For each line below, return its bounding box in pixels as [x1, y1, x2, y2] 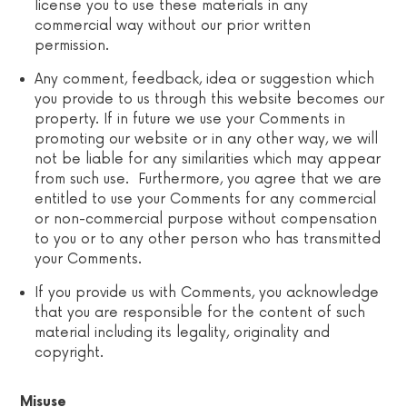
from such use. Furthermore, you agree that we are [35, 171, 382, 187]
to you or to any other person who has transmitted [35, 231, 382, 247]
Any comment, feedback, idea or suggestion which [35, 71, 375, 87]
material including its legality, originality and [35, 324, 331, 341]
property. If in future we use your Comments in [35, 111, 346, 127]
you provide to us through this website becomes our [35, 91, 385, 107]
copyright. [35, 344, 104, 361]
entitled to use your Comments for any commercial [35, 191, 377, 207]
